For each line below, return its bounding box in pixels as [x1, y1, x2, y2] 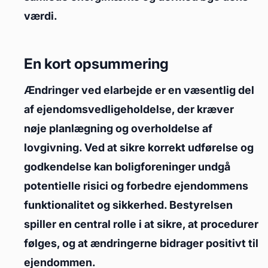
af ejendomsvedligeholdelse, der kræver [24, 103, 234, 115]
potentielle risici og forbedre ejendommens [24, 179, 248, 192]
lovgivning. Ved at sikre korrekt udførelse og [24, 141, 254, 154]
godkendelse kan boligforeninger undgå [24, 160, 230, 173]
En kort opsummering [24, 55, 169, 72]
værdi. [24, 10, 57, 22]
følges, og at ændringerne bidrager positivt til [24, 237, 258, 249]
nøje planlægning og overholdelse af [24, 122, 212, 135]
